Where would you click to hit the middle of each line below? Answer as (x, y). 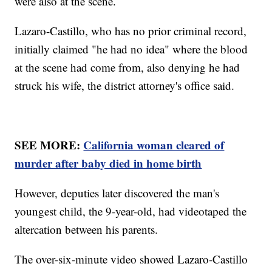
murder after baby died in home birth (108, 163)
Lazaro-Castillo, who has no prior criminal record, (131, 31)
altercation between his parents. (88, 229)
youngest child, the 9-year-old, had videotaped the (131, 211)
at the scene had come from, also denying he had (127, 67)
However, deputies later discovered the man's (117, 193)
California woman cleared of (154, 145)
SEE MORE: (49, 145)
